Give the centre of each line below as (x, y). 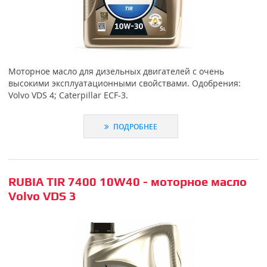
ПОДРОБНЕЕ (135, 126)
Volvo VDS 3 (42, 196)
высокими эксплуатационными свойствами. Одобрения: (124, 83)
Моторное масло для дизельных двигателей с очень (116, 72)
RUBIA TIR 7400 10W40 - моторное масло (127, 182)
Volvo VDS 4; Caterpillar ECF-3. (68, 95)
